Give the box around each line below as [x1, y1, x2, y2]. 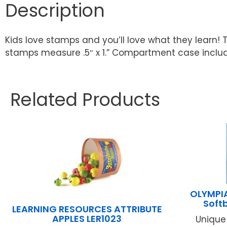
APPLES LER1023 [52, 212, 122, 225]
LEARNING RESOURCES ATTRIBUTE [12, 202, 162, 215]
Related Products [10, 87, 160, 112]
